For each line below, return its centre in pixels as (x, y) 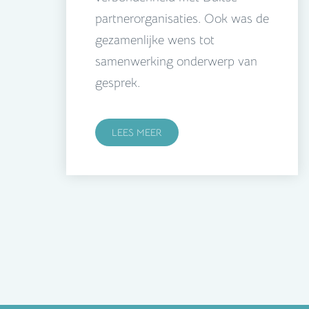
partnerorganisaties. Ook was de (182, 19)
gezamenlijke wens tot (155, 40)
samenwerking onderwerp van (176, 62)
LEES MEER (137, 133)
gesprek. (118, 83)
